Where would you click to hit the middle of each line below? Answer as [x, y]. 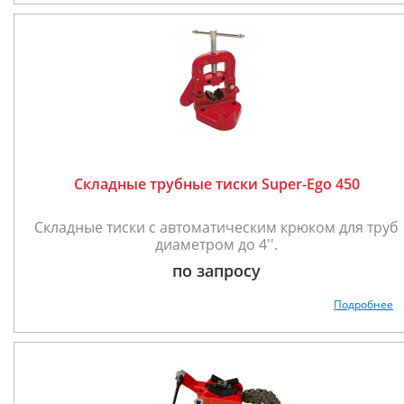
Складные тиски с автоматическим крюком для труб [216, 227]
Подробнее [363, 304]
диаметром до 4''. [216, 244]
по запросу [216, 271]
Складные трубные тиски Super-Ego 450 [216, 184]
